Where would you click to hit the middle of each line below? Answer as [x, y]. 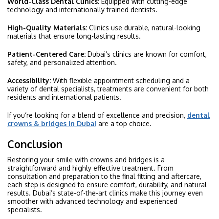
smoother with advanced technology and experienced [92, 201]
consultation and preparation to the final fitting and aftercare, [104, 176]
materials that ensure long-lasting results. [74, 36]
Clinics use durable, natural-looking [144, 27]
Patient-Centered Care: [46, 54]
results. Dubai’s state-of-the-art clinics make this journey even [105, 193]
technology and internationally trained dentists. [82, 9]
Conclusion [35, 144]
